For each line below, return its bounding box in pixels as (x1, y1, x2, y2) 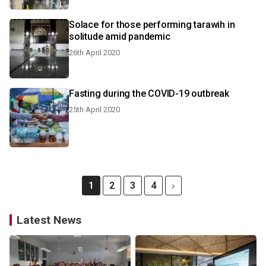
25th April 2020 (69, 105, 120, 114)
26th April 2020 (69, 48, 120, 57)
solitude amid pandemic (69, 31, 170, 42)
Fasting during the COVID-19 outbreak (69, 88, 229, 99)
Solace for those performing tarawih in (69, 19, 235, 30)
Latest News (17, 213, 81, 227)
